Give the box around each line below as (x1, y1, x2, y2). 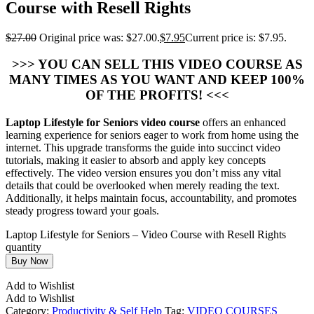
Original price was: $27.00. (39, 31, 160, 43)
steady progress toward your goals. (6, 205, 159, 217)
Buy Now (11, 256, 48, 267)
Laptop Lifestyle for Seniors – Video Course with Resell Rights (6, 228, 286, 241)
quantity (6, 241, 41, 254)
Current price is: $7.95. (185, 31, 287, 43)
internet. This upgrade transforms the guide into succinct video (6, 142, 280, 154)
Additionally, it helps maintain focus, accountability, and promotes (6, 192, 296, 205)
